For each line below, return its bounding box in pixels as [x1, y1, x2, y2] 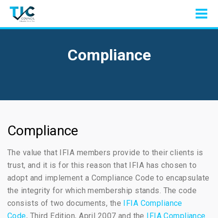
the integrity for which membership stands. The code [7, 186, 197, 195]
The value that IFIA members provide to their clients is [7, 148, 203, 157]
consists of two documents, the [7, 199, 124, 208]
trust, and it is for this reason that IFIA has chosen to [7, 161, 197, 170]
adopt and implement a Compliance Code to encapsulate [7, 173, 210, 182]
